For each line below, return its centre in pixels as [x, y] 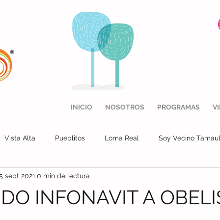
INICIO [82, 107]
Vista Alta [20, 138]
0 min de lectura [63, 176]
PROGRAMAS [179, 107]
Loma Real [122, 138]
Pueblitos [70, 138]
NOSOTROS [125, 107]
